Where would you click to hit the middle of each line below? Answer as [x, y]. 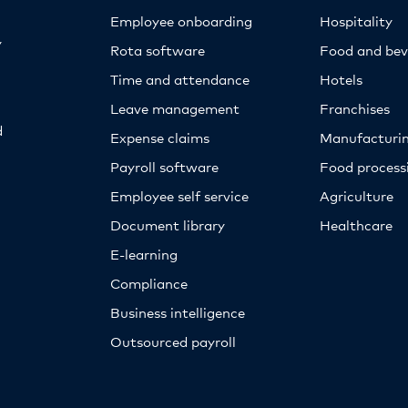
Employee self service [179, 195]
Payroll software [164, 166]
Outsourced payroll [173, 341]
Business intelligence [177, 311]
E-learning [143, 253]
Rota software [157, 49]
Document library [167, 224]
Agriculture [357, 195]
